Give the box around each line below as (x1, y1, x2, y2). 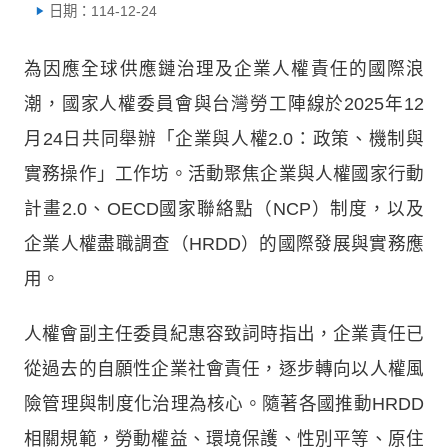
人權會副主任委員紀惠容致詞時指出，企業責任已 (24, 323, 424, 344)
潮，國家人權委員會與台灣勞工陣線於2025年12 (24, 93, 424, 114)
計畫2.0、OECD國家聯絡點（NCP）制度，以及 (24, 198, 424, 219)
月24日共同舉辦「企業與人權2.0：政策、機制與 (24, 128, 424, 149)
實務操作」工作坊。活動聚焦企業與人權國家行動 (24, 163, 424, 184)
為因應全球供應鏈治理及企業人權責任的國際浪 (24, 58, 424, 79)
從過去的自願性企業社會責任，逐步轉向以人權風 (24, 358, 424, 379)
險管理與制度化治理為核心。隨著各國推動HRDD (24, 393, 424, 414)
